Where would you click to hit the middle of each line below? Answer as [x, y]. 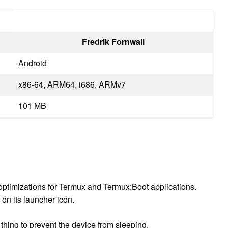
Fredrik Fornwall [113, 41]
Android [33, 63]
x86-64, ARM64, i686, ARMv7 [72, 84]
